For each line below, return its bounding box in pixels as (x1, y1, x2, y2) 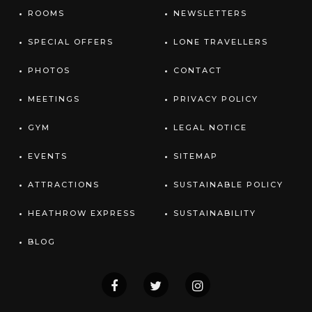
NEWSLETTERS (173, 8, 247, 19)
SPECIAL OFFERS (28, 37, 114, 47)
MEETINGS (28, 94, 80, 104)
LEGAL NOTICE (173, 123, 247, 133)
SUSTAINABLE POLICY (173, 180, 283, 190)
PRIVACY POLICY (173, 94, 258, 104)
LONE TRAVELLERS (173, 37, 268, 47)
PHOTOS (28, 65, 70, 76)
